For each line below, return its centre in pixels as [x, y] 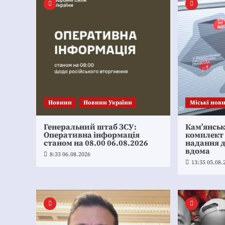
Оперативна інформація [92, 135]
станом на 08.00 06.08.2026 [96, 143]
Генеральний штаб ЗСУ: [90, 127]
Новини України [108, 102]
